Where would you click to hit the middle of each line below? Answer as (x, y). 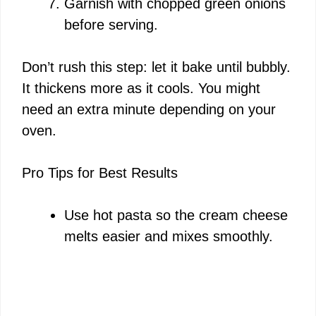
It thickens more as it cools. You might (141, 88)
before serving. (111, 24)
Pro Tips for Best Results (100, 172)
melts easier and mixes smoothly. (169, 236)
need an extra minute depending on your (149, 109)
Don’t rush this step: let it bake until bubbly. (156, 67)
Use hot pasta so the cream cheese (176, 215)
